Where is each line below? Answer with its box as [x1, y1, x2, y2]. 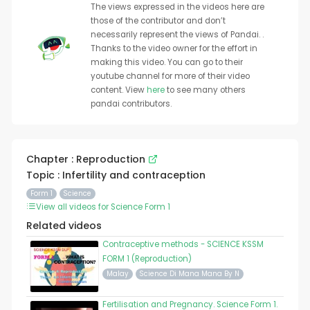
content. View [90, 84, 147, 96]
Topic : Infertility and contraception [26, 168, 206, 183]
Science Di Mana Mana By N [139, 269, 240, 279]
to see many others [166, 84, 246, 96]
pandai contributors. [90, 98, 172, 110]
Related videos [26, 219, 102, 233]
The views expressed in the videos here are [90, 1, 264, 13]
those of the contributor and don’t [90, 15, 226, 27]
